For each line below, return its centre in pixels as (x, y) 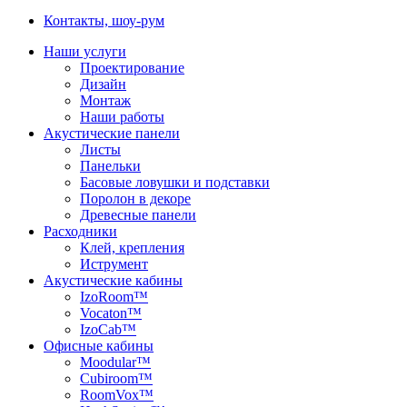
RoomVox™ (117, 395)
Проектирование (132, 68)
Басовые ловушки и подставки (175, 182)
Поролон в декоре (135, 199)
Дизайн (103, 84)
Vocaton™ (111, 313)
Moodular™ (115, 362)
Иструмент (114, 264)
